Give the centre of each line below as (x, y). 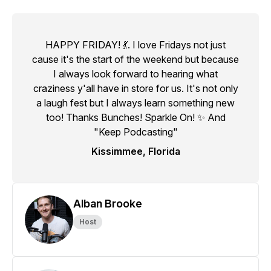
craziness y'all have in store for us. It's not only (135, 88)
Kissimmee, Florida (135, 151)
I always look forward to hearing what (135, 74)
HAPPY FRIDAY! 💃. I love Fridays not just (135, 45)
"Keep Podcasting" (135, 132)
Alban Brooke (108, 204)
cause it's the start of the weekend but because (135, 59)
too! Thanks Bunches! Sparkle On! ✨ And (135, 117)
